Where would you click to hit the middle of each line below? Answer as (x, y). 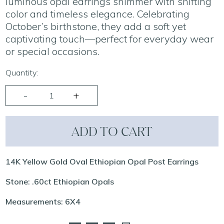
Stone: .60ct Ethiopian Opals (60, 181)
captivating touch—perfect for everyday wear (110, 39)
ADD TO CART (112, 131)
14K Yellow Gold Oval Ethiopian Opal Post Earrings (102, 161)
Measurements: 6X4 (44, 201)
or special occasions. (53, 51)
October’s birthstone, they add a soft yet (96, 26)
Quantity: (22, 72)
